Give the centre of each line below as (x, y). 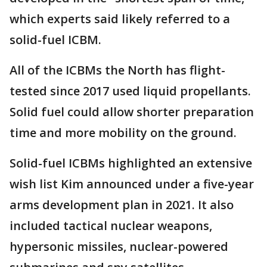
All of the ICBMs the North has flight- (117, 70)
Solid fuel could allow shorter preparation (132, 112)
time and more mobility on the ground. (123, 133)
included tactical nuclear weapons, (111, 226)
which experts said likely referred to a (120, 19)
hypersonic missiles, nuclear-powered (119, 247)
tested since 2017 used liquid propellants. (130, 91)
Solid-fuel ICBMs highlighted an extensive (131, 163)
